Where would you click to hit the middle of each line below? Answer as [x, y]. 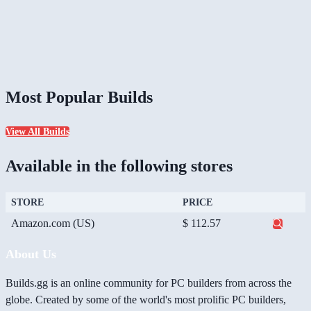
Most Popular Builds [79, 97]
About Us [31, 254]
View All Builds [37, 132]
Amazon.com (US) [53, 224]
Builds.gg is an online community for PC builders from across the [149, 283]
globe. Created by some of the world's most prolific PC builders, [146, 300]
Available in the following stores [119, 166]
